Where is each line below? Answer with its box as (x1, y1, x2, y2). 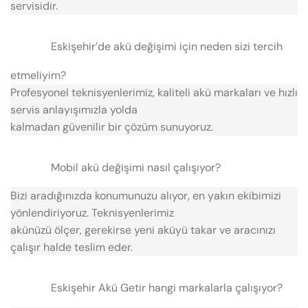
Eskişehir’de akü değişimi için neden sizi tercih (50, 39, 283, 54)
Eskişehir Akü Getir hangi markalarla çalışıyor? (50, 280, 283, 296)
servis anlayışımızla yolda (10, 102, 137, 117)
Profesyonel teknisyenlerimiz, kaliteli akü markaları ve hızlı (10, 85, 298, 100)
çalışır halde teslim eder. (10, 239, 133, 254)
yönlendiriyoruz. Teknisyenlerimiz (10, 205, 174, 220)
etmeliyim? (10, 67, 66, 82)
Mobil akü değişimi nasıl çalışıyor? (50, 159, 221, 175)
